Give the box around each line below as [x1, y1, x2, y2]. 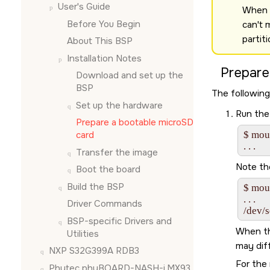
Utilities [67, 227, 99, 240]
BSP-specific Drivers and [67, 215, 172, 227]
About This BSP [67, 35, 133, 47]
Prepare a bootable [76, 116, 159, 128]
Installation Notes [67, 52, 142, 64]
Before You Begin [67, 17, 140, 30]
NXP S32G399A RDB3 [49, 245, 139, 257]
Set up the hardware [76, 99, 163, 111]
